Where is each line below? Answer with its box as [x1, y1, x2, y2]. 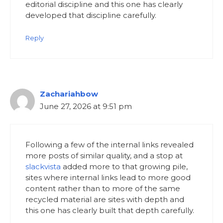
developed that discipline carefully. [25, 10, 156, 20]
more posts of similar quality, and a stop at [25, 151, 183, 161]
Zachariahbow [40, 89, 98, 99]
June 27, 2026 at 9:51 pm [40, 101, 132, 111]
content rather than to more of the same [25, 184, 180, 194]
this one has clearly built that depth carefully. [25, 206, 194, 216]
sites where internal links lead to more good [25, 173, 191, 183]
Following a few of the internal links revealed [25, 140, 194, 150]
